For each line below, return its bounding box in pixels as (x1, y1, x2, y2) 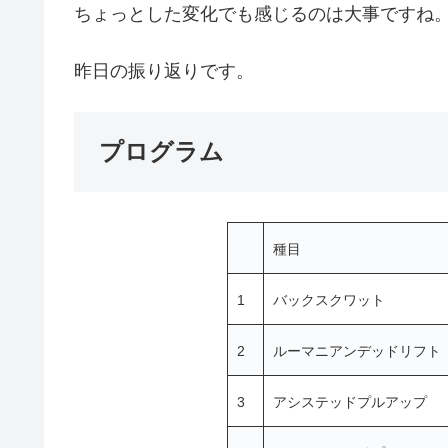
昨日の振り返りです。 (74, 60, 254, 81)
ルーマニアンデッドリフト (273, 343, 441, 360)
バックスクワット (273, 292, 385, 309)
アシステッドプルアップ (273, 394, 427, 411)
